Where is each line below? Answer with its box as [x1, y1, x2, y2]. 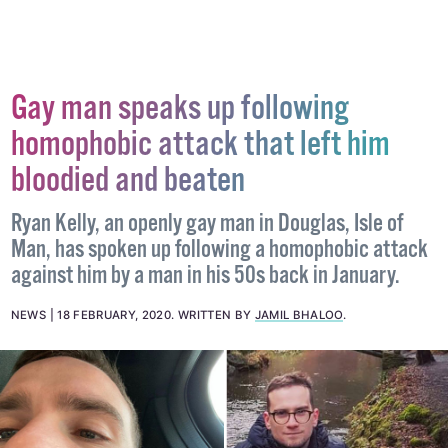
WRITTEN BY [177, 307, 255, 322]
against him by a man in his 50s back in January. [10, 261, 400, 293]
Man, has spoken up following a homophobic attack [10, 235, 428, 267]
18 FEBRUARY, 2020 [57, 307, 172, 322]
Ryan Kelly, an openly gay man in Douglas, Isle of [10, 209, 403, 241]
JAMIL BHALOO [254, 307, 343, 322]
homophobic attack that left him [10, 123, 390, 168]
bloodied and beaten [10, 159, 245, 204]
